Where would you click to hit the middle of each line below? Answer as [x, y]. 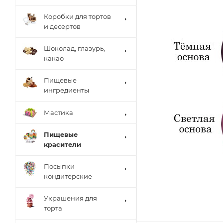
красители [62, 145]
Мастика [58, 112]
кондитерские [68, 176]
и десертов [62, 26]
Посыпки [59, 167]
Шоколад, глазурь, [74, 48]
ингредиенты [66, 90]
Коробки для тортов [77, 16]
